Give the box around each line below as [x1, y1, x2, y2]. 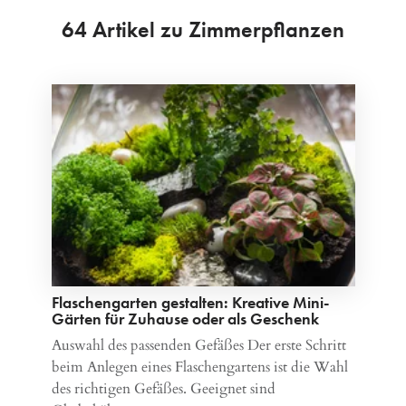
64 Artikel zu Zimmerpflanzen [62, 15, 344, 43]
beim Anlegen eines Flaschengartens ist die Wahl [51, 357, 348, 378]
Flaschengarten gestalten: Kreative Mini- [51, 292, 329, 314]
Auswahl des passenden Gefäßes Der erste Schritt [51, 335, 346, 356]
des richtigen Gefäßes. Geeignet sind [51, 379, 275, 400]
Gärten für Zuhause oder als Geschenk [51, 308, 319, 330]
